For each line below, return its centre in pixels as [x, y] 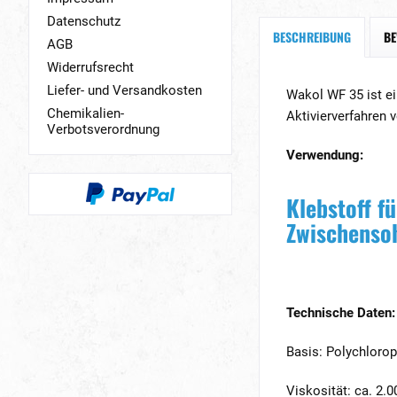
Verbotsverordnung [103, 130]
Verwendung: [325, 155]
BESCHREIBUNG [312, 37]
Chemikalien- [86, 114]
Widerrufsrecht [90, 68]
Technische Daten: [341, 313]
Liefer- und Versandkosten [125, 91]
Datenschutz [84, 22]
